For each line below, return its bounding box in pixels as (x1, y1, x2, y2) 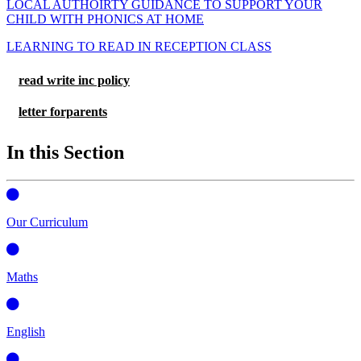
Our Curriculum (6, 214, 88, 229)
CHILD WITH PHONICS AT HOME (6, 11, 204, 26)
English (6, 324, 45, 338)
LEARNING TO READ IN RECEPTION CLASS (6, 39, 272, 53)
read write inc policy (19, 73, 130, 87)
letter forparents (19, 104, 107, 118)
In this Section (6, 141, 124, 163)
